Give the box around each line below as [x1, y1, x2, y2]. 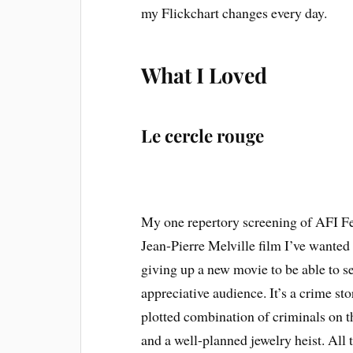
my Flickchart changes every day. [141, 2, 328, 22]
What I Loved [141, 60, 268, 89]
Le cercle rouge [141, 123, 265, 147]
